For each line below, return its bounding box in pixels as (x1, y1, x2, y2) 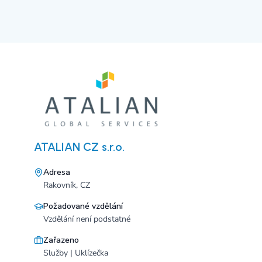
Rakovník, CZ (43, 180, 90, 191)
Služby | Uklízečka (43, 247, 108, 258)
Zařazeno (43, 235, 79, 246)
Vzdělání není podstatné (43, 213, 130, 225)
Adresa (43, 167, 70, 178)
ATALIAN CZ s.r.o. (34, 140, 125, 154)
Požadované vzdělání (43, 201, 123, 212)
